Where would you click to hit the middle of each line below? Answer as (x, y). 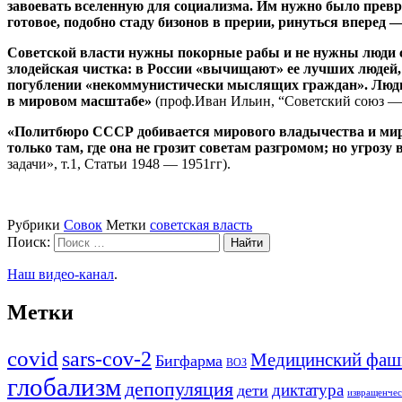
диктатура (308, 389)
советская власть (201, 224)
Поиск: (29, 241)
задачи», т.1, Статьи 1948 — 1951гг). (119, 163)
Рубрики (35, 224)
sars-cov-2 (107, 358)
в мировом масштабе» (79, 100)
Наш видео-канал (61, 274)
